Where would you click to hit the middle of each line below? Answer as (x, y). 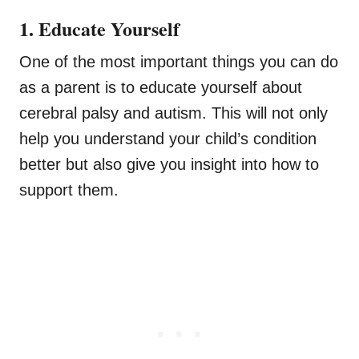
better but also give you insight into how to (169, 165)
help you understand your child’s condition (168, 139)
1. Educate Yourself (99, 29)
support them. (69, 190)
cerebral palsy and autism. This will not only (173, 113)
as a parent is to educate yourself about (161, 88)
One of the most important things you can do (179, 62)
